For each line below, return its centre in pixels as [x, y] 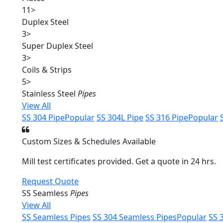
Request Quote [50, 181]
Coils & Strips [47, 70]
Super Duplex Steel [57, 46]
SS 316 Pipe [167, 117]
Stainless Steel [50, 94]
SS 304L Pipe [120, 117]
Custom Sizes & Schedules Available [89, 141]
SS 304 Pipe [43, 117]
